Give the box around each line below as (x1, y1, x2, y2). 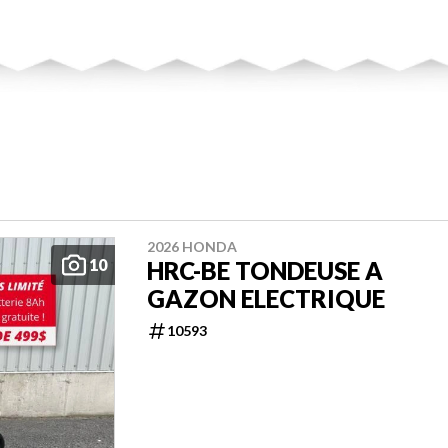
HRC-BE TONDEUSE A (147, 256, 383, 286)
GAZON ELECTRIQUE (147, 284, 385, 314)
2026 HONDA (147, 238, 237, 256)
